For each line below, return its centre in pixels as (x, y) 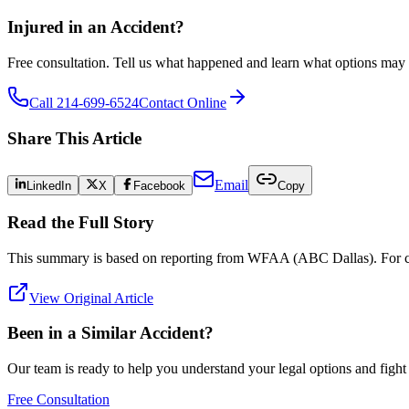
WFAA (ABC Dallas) (310, 257)
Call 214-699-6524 (84, 102)
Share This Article (74, 138)
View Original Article (91, 298)
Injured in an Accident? (96, 27)
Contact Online (183, 102)
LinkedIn (49, 186)
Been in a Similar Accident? (110, 333)
